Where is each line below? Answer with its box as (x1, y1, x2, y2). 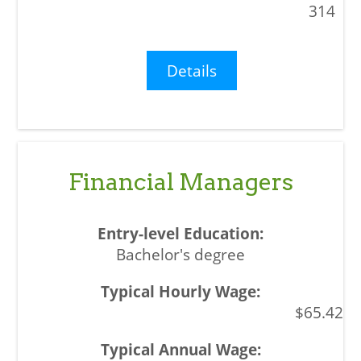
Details (167, 60, 218, 81)
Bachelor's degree (116, 244, 245, 265)
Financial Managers (68, 168, 293, 197)
